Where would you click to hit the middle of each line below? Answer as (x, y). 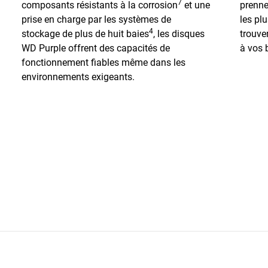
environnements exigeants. (78, 77)
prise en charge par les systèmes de (96, 19)
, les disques (179, 34)
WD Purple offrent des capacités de (95, 48)
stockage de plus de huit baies (85, 34)
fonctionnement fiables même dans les (103, 63)
